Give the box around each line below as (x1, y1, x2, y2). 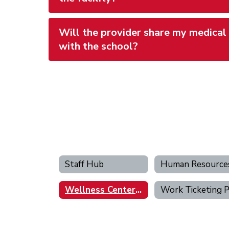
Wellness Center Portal (135, 184, 142, 196)
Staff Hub (65, 158, 104, 170)
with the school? (59, 39, 138, 54)
